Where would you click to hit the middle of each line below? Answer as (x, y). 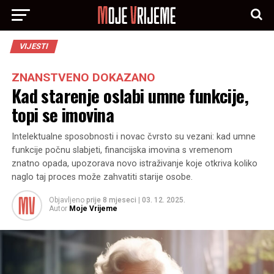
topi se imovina (63, 114)
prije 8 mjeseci (111, 200)
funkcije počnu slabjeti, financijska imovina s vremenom (122, 150)
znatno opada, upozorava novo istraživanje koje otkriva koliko (134, 164)
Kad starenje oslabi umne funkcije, (130, 95)
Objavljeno (66, 200)
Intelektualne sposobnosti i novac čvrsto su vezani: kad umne (133, 137)
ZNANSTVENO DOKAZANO (83, 77)
